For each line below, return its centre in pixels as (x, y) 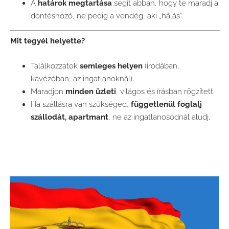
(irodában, (161, 66)
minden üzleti (91, 92)
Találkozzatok (55, 66)
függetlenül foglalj (166, 105)
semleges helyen (111, 66)
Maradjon (48, 92)
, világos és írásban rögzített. (165, 92)
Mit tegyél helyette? (48, 41)
